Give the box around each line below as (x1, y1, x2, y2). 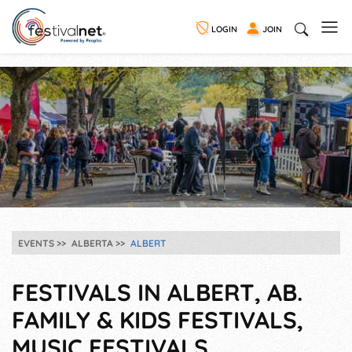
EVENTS (18, 237, 54, 250)
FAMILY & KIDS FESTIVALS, (12, 305, 303, 335)
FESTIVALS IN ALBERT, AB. (12, 277, 302, 307)
